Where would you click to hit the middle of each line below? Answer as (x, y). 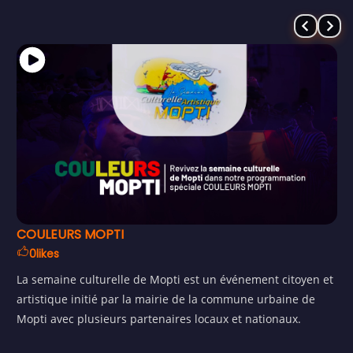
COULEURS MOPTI (70, 234)
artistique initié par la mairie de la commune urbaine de (165, 299)
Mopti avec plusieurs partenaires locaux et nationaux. (158, 319)
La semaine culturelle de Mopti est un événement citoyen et (175, 279)
